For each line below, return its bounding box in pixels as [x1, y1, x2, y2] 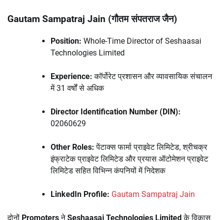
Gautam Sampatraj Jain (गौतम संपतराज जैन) [7, 14, 177, 25]
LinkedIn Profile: [51, 190, 110, 199]
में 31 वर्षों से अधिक [51, 83, 104, 93]
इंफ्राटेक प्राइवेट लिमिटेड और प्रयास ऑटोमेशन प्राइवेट [51, 154, 208, 164]
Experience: [51, 72, 92, 82]
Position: [51, 36, 82, 46]
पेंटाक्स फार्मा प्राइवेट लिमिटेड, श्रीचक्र [94, 142, 207, 152]
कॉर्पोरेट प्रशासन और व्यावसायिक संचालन [92, 72, 212, 82]
